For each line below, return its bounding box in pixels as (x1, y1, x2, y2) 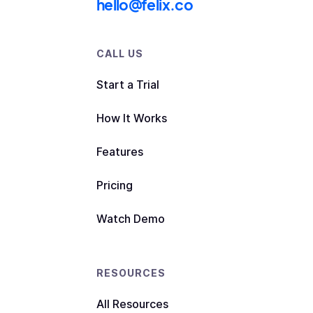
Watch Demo (96, 212, 165, 226)
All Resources (96, 297, 168, 312)
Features (96, 145, 143, 159)
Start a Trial (96, 78, 159, 92)
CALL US (96, 48, 143, 60)
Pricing (96, 178, 133, 193)
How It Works (96, 111, 167, 126)
